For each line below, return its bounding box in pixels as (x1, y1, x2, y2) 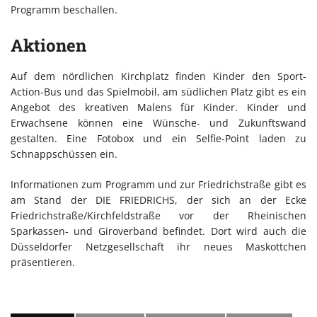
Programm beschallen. (11, 2, 117, 16)
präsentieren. (11, 255, 75, 269)
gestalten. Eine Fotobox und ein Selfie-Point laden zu (11, 131, 306, 145)
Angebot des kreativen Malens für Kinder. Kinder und (11, 100, 306, 114)
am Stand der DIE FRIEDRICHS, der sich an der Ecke (11, 192, 306, 207)
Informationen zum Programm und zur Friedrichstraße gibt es (11, 177, 306, 191)
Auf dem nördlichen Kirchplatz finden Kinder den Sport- (11, 69, 306, 83)
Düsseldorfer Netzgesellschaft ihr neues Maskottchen (11, 239, 306, 253)
